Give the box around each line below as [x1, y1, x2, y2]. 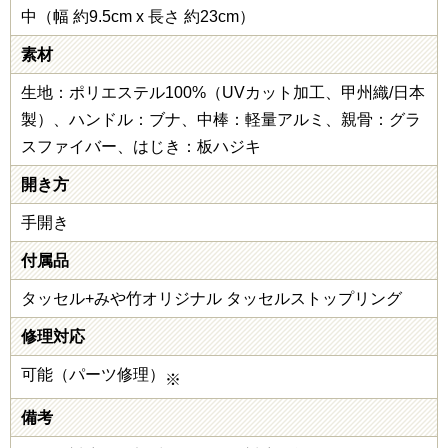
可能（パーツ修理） [21, 365, 165, 383]
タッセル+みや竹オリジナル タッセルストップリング [21, 289, 402, 307]
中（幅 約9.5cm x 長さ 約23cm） [21, 7, 255, 25]
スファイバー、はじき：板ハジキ [21, 137, 261, 155]
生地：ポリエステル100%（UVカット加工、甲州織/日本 [21, 83, 425, 101]
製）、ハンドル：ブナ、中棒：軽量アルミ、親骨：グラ [21, 110, 421, 128]
